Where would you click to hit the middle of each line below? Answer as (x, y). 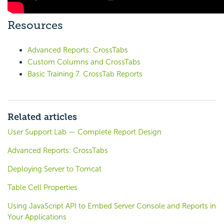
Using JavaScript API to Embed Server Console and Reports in (112, 206)
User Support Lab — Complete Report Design (84, 132)
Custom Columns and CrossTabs (84, 62)
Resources (35, 25)
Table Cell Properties (42, 188)
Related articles (42, 117)
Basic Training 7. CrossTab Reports (85, 74)
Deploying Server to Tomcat (54, 169)
